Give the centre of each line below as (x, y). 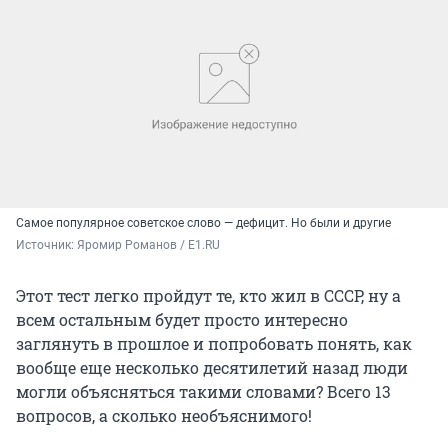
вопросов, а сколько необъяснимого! (164, 415)
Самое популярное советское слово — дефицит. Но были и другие (203, 222)
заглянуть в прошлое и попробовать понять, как (214, 343)
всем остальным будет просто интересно (182, 319)
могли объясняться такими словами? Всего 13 (203, 391)
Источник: (46, 244)
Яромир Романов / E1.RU (148, 244)
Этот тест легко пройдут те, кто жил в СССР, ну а (208, 295)
